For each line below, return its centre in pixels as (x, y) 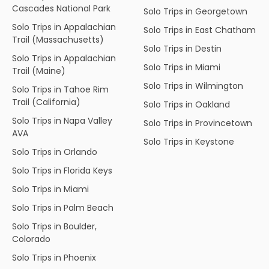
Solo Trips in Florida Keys (62, 170)
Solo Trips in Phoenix (54, 257)
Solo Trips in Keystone (189, 141)
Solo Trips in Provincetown (198, 123)
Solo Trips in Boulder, (54, 226)
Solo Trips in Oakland (187, 104)
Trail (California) (46, 102)
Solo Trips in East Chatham (200, 30)
